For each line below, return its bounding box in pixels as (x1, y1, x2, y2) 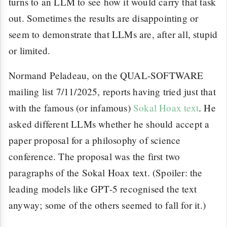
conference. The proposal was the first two (9, 150, 180, 163)
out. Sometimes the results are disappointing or (9, 11, 199, 24)
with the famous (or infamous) (9, 101, 133, 115)
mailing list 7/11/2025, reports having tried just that (9, 85, 216, 98)
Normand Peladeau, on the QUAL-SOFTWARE (9, 69, 204, 82)
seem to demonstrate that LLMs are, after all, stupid (9, 27, 218, 41)
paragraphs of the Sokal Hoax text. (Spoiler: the (9, 166, 203, 179)
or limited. (9, 44, 51, 57)
